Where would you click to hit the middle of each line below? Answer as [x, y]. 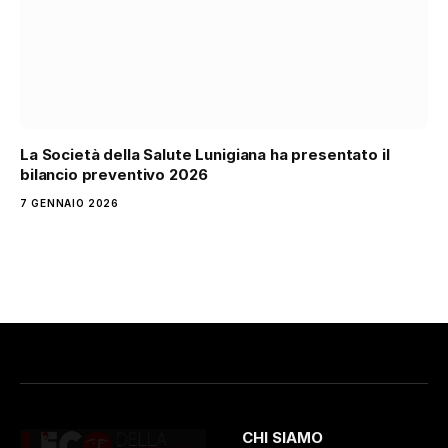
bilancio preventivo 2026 [114, 174]
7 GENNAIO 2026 [69, 202]
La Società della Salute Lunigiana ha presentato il [205, 154]
